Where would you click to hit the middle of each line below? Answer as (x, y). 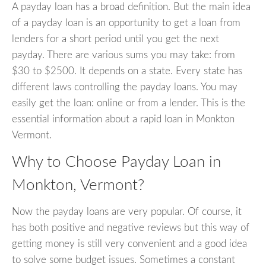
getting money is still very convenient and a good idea (129, 243)
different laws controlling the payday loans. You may (125, 87)
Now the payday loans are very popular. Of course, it (127, 211)
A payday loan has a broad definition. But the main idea (131, 7)
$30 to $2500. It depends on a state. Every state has (127, 71)
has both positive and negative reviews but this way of (131, 227)
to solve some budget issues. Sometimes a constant (123, 259)
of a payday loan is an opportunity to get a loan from (126, 23)
